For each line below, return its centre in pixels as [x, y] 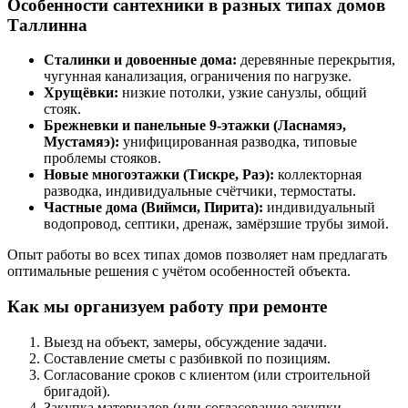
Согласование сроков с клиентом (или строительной [207, 374]
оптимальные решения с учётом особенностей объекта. [179, 271]
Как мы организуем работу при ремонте [167, 306]
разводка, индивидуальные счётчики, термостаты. [200, 191]
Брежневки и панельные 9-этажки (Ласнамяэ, [195, 126]
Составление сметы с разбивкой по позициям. [187, 358]
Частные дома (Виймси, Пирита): [153, 208]
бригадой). [77, 391]
